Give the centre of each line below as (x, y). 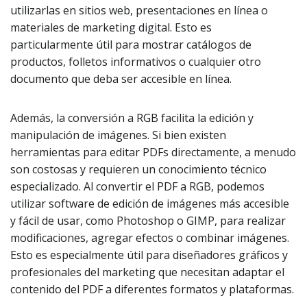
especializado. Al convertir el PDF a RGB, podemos (137, 186)
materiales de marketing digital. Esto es (111, 27)
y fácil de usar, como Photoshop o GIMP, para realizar (148, 221)
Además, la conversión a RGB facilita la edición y (132, 118)
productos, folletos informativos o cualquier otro (136, 62)
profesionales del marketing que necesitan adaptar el (147, 272)
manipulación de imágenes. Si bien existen (118, 135)
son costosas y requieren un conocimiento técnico (138, 169)
